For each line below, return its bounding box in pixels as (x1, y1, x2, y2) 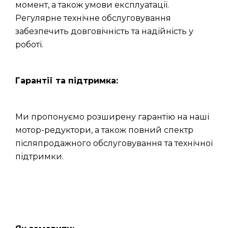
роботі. (15, 40, 43, 49)
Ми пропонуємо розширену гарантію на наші (15, 112, 209, 122)
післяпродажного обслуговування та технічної (15, 138, 213, 148)
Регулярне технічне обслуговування (15, 13, 171, 23)
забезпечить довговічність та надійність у (15, 26, 193, 36)
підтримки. (15, 152, 64, 161)
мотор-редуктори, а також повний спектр (15, 125, 193, 135)
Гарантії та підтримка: (15, 76, 118, 85)
